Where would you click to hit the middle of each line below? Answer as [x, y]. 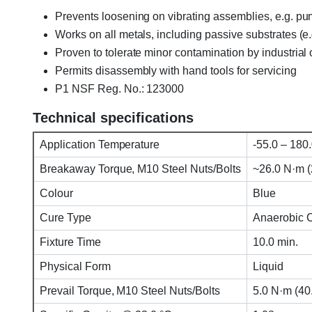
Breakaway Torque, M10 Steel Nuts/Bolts [139, 169]
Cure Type [64, 217]
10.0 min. [274, 242]
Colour [55, 193]
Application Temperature [99, 144]
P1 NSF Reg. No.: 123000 [120, 88]
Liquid [267, 266]
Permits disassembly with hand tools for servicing [176, 70]
